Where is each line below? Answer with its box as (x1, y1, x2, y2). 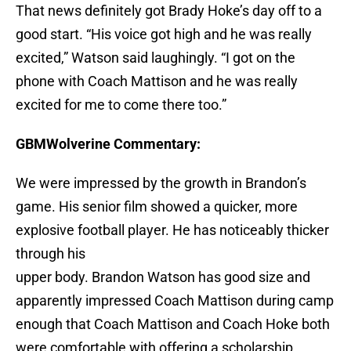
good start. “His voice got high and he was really (16, 26, 312, 43)
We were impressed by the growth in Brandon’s (16, 175, 306, 192)
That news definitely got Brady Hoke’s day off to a (16, 2, 322, 20)
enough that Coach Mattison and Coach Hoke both (16, 316, 330, 333)
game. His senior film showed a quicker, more (16, 198, 298, 215)
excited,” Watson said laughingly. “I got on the (16, 49, 295, 67)
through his (16, 245, 85, 262)
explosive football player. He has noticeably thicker (16, 222, 329, 239)
